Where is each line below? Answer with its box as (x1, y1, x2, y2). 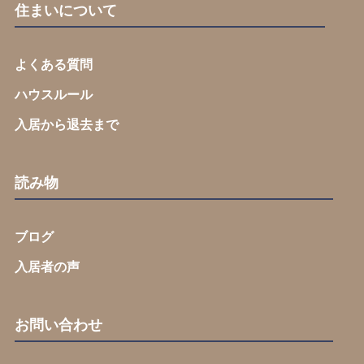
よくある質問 (14, 57, 93, 72)
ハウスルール (14, 87, 93, 102)
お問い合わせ (14, 316, 102, 333)
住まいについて (14, 2, 117, 19)
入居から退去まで (14, 117, 119, 132)
